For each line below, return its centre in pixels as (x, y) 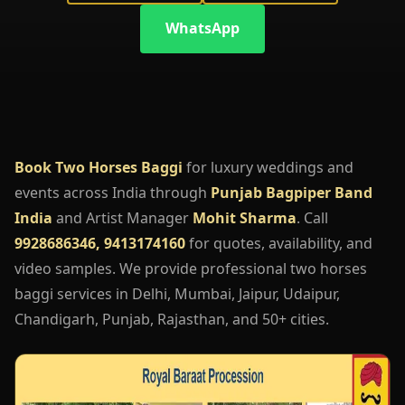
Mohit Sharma (245, 217)
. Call (312, 217)
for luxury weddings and (268, 167)
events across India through (113, 192)
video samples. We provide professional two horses (191, 268)
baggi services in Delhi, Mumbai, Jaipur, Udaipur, (177, 293)
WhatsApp (202, 28)
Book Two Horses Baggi (99, 167)
